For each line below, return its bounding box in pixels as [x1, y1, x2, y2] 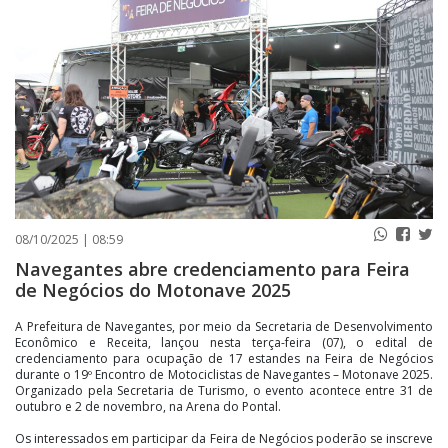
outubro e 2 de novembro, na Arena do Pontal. [15, 398, 281, 416]
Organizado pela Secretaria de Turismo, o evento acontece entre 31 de [15, 382, 433, 400]
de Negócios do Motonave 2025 [15, 278, 291, 303]
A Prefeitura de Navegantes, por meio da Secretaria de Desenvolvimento [15, 318, 433, 336]
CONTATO [128, 32, 220, 57]
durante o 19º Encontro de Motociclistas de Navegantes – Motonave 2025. [15, 366, 433, 384]
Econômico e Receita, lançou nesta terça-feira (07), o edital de [15, 334, 433, 352]
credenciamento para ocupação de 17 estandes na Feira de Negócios [15, 350, 433, 368]
